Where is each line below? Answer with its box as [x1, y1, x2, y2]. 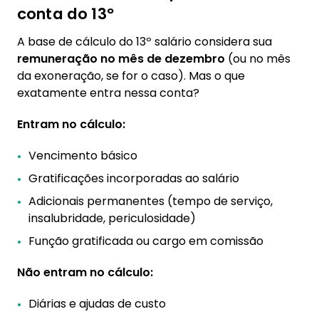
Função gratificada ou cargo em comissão [28, 233, 263, 249]
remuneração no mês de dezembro [17, 51, 225, 67]
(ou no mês [225, 51, 291, 67]
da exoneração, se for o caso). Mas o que [17, 68, 245, 84]
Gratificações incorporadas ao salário [28, 170, 239, 187]
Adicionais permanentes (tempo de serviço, [28, 193, 273, 209]
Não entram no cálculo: [17, 264, 153, 281]
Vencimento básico [28, 147, 137, 164]
